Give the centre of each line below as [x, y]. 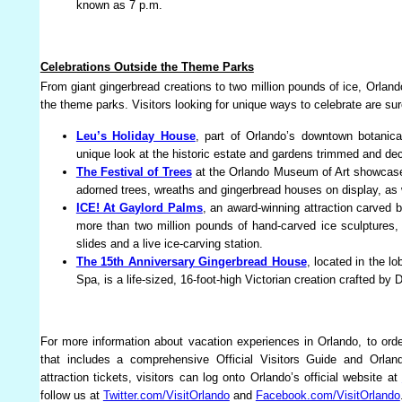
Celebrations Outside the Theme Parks [147, 66]
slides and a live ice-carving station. [169, 244]
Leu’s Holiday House [135, 136]
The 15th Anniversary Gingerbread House [191, 262]
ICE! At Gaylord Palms [139, 208]
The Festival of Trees [134, 172]
